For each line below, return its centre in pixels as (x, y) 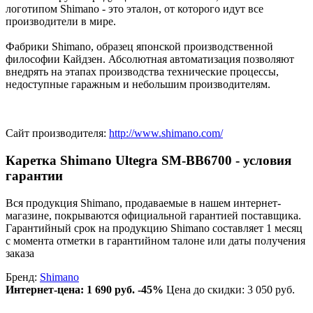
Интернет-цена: (46, 289)
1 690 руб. (111, 289)
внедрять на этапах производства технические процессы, (142, 72)
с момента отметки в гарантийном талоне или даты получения (155, 240)
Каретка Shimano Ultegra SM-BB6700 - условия (148, 160)
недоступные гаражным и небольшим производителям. (138, 85)
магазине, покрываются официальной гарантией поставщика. (153, 215)
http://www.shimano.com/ (166, 133)
